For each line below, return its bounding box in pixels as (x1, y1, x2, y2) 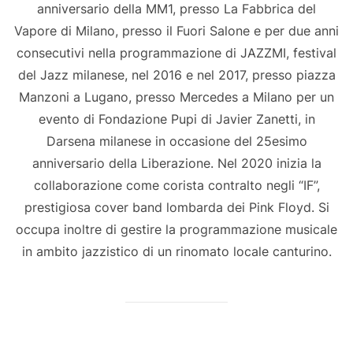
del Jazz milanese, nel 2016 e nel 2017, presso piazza (17, 67, 336, 84)
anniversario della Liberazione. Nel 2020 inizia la (32, 155, 321, 172)
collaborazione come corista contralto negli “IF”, (33, 177, 320, 194)
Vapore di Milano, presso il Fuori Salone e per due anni (14, 23, 339, 39)
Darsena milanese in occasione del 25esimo (46, 133, 307, 150)
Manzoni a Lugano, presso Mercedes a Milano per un (19, 89, 334, 106)
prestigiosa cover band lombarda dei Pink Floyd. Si (24, 199, 329, 216)
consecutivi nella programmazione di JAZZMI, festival (17, 45, 336, 61)
